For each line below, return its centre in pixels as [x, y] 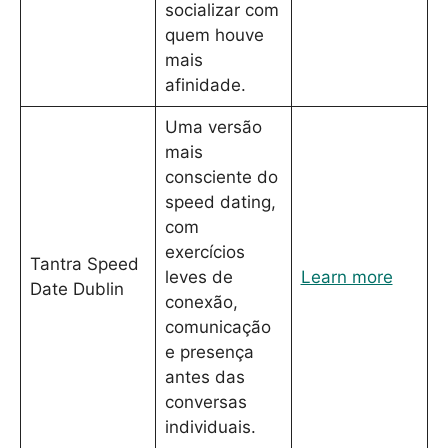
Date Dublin [76, 288]
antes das [204, 376]
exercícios [204, 251]
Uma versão [213, 126]
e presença [209, 351]
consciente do [221, 176]
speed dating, [220, 201]
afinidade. [205, 84]
